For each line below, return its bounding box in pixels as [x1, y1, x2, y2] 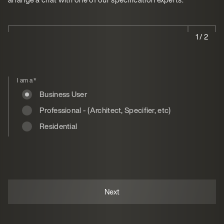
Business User [39, 88, 87, 100]
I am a [17, 76, 34, 85]
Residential [39, 120, 77, 132]
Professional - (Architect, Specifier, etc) [82, 104, 171, 116]
